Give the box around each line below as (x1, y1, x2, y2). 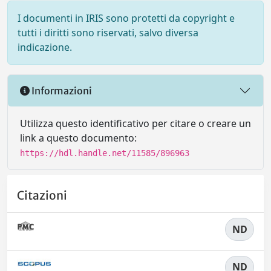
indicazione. (18, 41, 72, 54)
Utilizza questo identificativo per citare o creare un (20, 117, 251, 130)
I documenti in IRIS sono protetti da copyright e (18, 11, 235, 25)
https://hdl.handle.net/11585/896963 (20, 148, 189, 158)
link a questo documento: (20, 131, 137, 145)
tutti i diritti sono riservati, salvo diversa (18, 26, 198, 39)
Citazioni (17, 188, 67, 203)
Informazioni (30, 84, 92, 97)
